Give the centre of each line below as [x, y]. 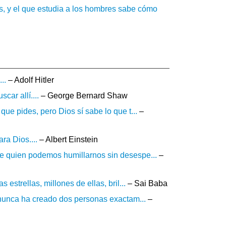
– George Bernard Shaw [83, 95]
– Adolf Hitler [30, 80]
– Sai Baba [147, 183]
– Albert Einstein [68, 139]
